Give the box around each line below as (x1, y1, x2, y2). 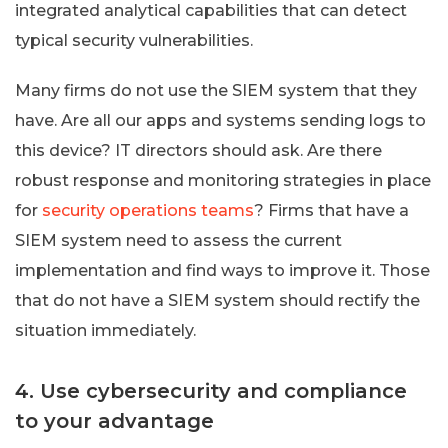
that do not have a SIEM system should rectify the (15, 290, 420, 310)
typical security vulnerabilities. (15, 30, 253, 50)
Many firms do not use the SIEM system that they (15, 80, 417, 100)
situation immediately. (15, 320, 196, 340)
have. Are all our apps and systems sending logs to (15, 110, 426, 130)
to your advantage (15, 408, 214, 433)
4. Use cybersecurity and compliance (15, 378, 407, 403)
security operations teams (42, 200, 254, 220)
